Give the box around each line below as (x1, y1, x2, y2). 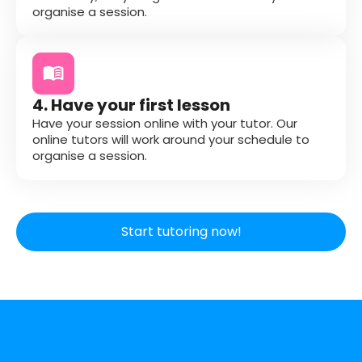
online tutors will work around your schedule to (32, 130, 309, 148)
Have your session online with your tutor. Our (32, 114, 297, 132)
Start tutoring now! (120, 221, 242, 241)
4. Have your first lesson (32, 93, 230, 116)
